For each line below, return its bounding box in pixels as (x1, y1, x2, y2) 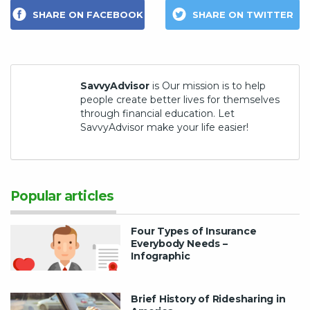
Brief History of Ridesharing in (131, 292, 286, 305)
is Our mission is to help (149, 79, 266, 92)
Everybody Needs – (131, 237, 228, 250)
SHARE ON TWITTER (190, 8, 293, 20)
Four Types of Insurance (131, 224, 257, 237)
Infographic (131, 249, 190, 262)
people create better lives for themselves (80, 93, 280, 106)
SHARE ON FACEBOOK (30, 8, 143, 20)
